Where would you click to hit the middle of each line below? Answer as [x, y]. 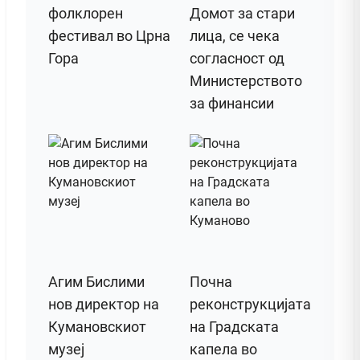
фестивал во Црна [109, 36]
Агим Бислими [96, 282]
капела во [223, 350]
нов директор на [104, 305]
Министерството [246, 81]
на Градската [234, 327]
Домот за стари [242, 14]
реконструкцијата [250, 305]
